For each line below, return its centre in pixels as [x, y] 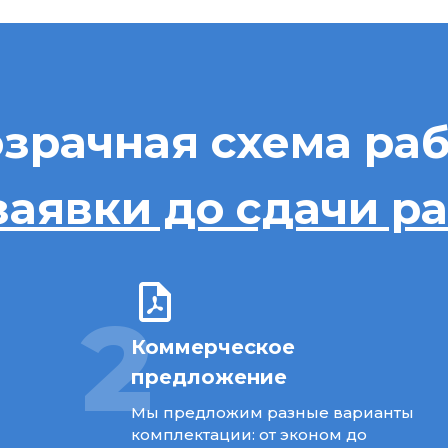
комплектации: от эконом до [248, 434]
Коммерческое [212, 346]
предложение [208, 376]
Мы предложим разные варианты [272, 412]
